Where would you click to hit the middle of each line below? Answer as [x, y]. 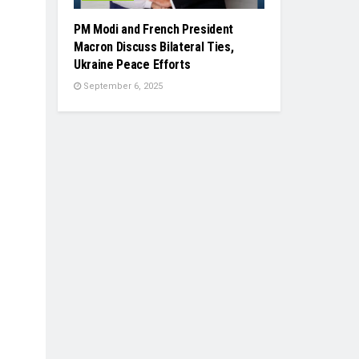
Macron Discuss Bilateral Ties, [154, 47]
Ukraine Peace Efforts [132, 65]
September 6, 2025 [122, 87]
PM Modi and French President [154, 30]
